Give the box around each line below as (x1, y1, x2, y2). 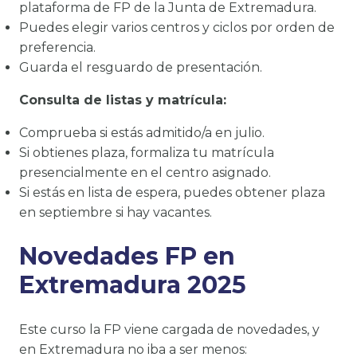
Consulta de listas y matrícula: (19, 92, 226, 108)
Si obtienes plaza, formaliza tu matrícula (19, 145, 274, 161)
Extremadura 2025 (19, 270, 246, 300)
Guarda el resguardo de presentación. (19, 60, 262, 76)
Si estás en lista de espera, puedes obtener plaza (19, 185, 325, 201)
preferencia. (19, 40, 96, 56)
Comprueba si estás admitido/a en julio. (19, 125, 265, 141)
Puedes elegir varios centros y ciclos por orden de (19, 20, 335, 36)
